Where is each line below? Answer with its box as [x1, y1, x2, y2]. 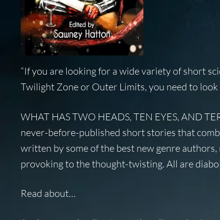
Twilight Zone [20, 81, 79, 93]
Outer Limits [91, 81, 145, 93]
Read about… [20, 187, 76, 200]
